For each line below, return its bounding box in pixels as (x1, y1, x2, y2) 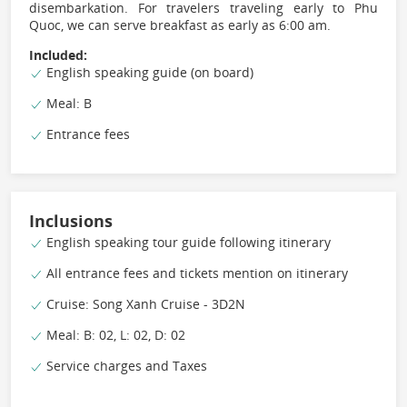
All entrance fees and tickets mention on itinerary (43, 264, 348, 283)
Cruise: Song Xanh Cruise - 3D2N (43, 295, 245, 313)
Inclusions (29, 210, 113, 233)
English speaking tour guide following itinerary (43, 233, 331, 252)
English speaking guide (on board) (43, 64, 253, 82)
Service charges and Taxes (43, 357, 207, 375)
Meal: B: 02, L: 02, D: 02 (43, 326, 185, 344)
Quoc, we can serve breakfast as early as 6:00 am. (29, 16, 331, 35)
